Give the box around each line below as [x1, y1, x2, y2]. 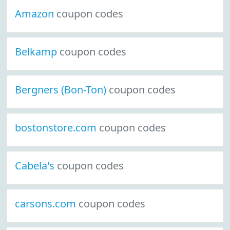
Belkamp [15, 45, 60, 59]
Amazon [15, 7, 56, 21]
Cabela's [15, 159, 57, 172]
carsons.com [15, 197, 79, 210]
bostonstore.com [15, 121, 99, 135]
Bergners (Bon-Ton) [15, 83, 109, 97]
